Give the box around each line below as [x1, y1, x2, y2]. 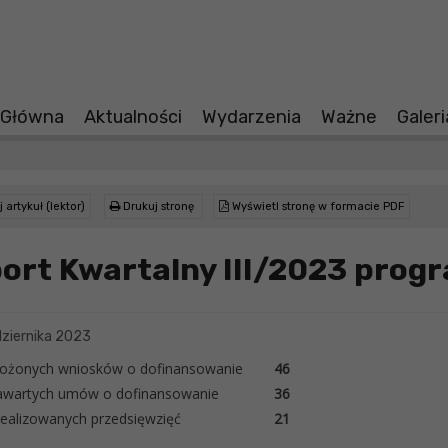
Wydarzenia [202, 106, 301, 129]
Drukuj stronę [120, 200, 194, 213]
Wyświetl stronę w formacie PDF [229, 200, 404, 213]
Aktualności [84, 106, 182, 129]
